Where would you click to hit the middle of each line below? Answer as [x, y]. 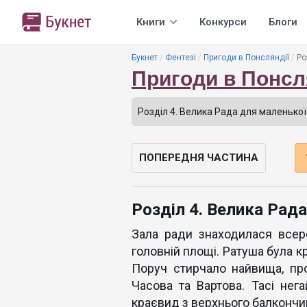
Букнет [145, 58]
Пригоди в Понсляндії [246, 58]
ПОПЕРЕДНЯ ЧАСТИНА [199, 158]
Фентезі [181, 58]
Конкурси [223, 22]
